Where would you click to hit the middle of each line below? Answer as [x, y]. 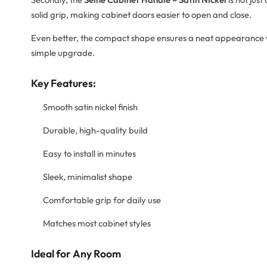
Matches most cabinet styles [97, 223]
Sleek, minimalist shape [88, 177]
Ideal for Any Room [76, 254]
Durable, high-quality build [95, 131]
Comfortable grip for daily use [102, 200]
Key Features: [63, 83]
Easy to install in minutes [89, 154]
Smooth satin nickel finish [90, 107]
